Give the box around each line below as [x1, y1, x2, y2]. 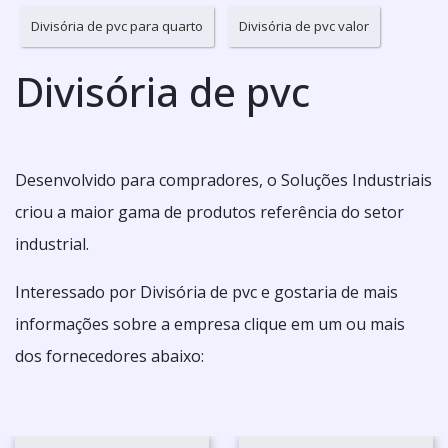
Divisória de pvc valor [239, 17, 369, 35]
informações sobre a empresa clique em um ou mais [15, 313, 405, 335]
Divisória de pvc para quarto [31, 17, 203, 35]
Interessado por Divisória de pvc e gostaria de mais [15, 281, 398, 303]
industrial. [15, 233, 89, 255]
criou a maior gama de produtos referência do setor [15, 201, 404, 223]
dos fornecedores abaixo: [15, 345, 204, 367]
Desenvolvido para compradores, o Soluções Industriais [15, 169, 432, 191]
